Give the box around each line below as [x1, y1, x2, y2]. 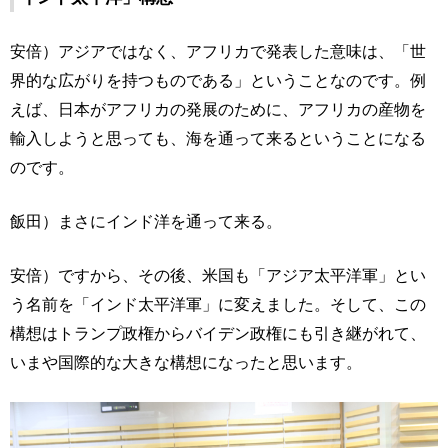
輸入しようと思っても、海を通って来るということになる [10, 129, 426, 148]
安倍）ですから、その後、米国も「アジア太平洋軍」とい [10, 266, 426, 285]
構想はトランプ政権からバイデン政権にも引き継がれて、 [10, 324, 426, 343]
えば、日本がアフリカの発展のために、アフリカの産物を [10, 100, 426, 119]
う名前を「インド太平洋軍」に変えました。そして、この [10, 295, 426, 314]
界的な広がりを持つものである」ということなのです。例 [10, 71, 426, 90]
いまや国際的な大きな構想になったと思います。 [10, 353, 362, 372]
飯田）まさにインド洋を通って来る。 [10, 212, 282, 231]
